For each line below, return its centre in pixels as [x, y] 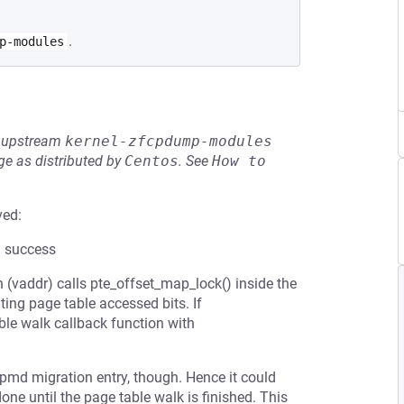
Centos [151, 161]
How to [239, 161]
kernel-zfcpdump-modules [169, 141]
